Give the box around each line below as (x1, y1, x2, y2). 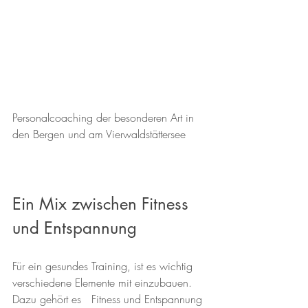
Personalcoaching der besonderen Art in (12, 110, 197, 126)
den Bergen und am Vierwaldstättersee (12, 126, 186, 142)
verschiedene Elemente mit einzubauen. (12, 275, 195, 291)
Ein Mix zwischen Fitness (12, 193, 193, 215)
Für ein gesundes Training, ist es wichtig (12, 258, 196, 274)
